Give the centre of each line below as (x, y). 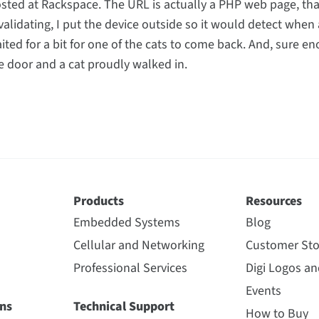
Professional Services (130, 268)
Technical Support (124, 307)
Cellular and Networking (139, 245)
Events (263, 291)
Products (99, 201)
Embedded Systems (127, 223)
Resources (273, 201)
